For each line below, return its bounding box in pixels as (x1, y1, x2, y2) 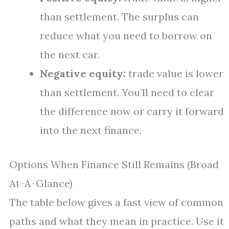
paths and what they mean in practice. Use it (9, 215, 224, 227)
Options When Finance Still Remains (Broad (9, 158, 219, 171)
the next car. (40, 48, 100, 61)
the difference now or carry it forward (40, 105, 224, 118)
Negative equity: (40, 67, 126, 80)
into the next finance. (40, 124, 142, 136)
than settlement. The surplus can (40, 10, 199, 23)
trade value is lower (126, 67, 223, 80)
